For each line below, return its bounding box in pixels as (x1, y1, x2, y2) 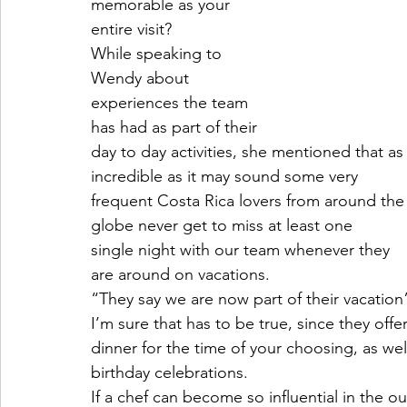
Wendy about (91, 68, 189, 88)
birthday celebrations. (91, 362, 248, 382)
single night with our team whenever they (91, 240, 394, 260)
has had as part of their (91, 117, 257, 137)
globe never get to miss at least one (91, 215, 352, 235)
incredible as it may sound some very (91, 166, 358, 186)
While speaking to (91, 44, 222, 64)
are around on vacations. (91, 264, 270, 284)
